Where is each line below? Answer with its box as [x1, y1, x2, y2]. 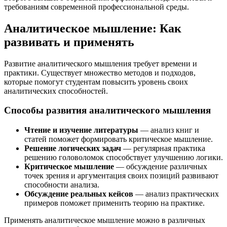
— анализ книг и [138, 126, 199, 135]
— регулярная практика [121, 144, 205, 153]
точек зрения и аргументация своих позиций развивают [24, 171, 218, 180]
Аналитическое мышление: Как [4, 21, 181, 35]
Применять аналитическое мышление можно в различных [4, 216, 205, 225]
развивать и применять [4, 35, 134, 49]
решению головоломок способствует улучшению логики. [24, 153, 223, 162]
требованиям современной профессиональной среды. [4, 2, 189, 11]
